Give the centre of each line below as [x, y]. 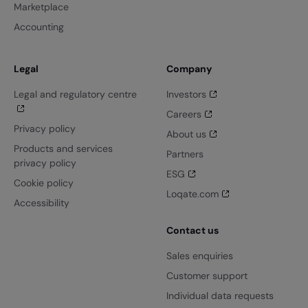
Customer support [207, 276]
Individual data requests [220, 296]
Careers [184, 114]
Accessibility [42, 203]
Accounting [39, 27]
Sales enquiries [199, 256]
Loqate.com [192, 194]
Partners [185, 154]
